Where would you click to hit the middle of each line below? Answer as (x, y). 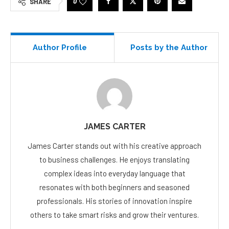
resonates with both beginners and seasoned (114, 187)
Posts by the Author (169, 48)
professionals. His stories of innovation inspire (114, 201)
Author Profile (60, 48)
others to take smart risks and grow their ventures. (114, 215)
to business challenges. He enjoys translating (114, 160)
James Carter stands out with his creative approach (114, 146)
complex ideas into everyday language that (114, 174)
